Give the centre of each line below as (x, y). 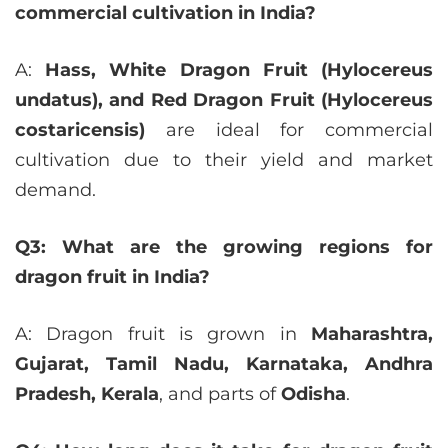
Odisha (313, 394)
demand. (55, 190)
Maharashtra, (372, 334)
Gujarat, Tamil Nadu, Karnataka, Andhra (224, 364)
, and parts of (220, 394)
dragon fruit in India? (112, 277)
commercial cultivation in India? (165, 13)
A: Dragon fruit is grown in (163, 334)
